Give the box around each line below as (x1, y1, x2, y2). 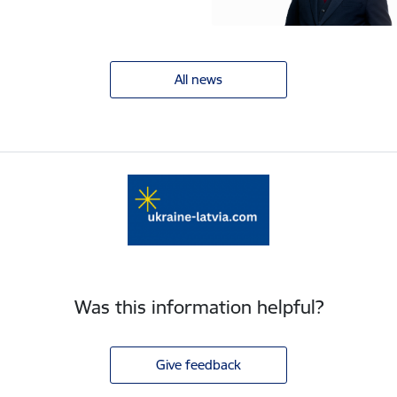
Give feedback (156, 356, 241, 374)
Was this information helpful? (74, 295, 323, 320)
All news (175, 71, 222, 89)
